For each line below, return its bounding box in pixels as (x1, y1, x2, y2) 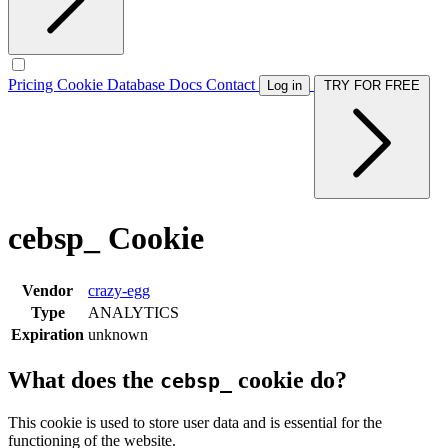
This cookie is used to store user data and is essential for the (8, 413, 382, 431)
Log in (267, 78, 302, 93)
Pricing (8, 76, 57, 93)
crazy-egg (88, 281, 150, 299)
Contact (206, 76, 259, 93)
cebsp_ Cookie (8, 220, 204, 257)
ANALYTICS (88, 303, 179, 321)
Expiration (11, 325, 84, 343)
